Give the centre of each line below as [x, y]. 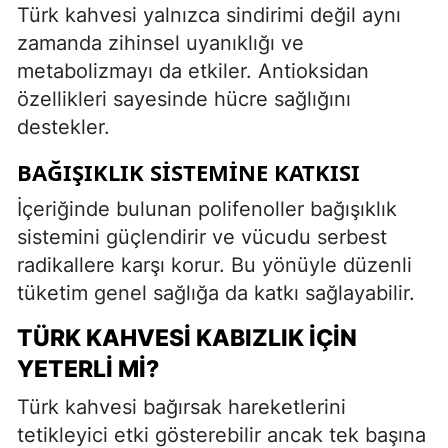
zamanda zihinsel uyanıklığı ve [160, 42]
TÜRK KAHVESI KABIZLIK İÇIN [187, 337]
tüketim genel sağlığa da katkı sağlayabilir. [216, 292]
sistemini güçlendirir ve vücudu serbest [202, 236]
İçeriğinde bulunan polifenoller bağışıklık [207, 208]
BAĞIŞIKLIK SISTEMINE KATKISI [188, 171]
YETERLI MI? [88, 368]
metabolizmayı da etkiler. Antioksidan [193, 70]
